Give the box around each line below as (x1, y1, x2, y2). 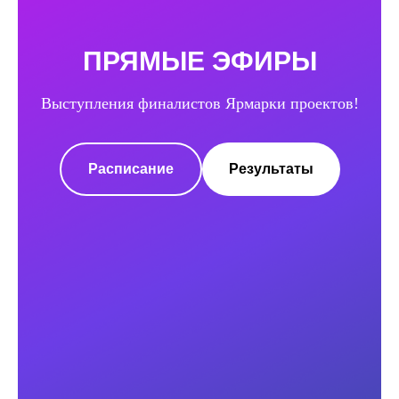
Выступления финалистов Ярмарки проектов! (40, 94, 359, 112)
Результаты (228, 160, 313, 176)
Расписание (87, 160, 174, 176)
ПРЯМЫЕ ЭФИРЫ (82, 46, 317, 76)
